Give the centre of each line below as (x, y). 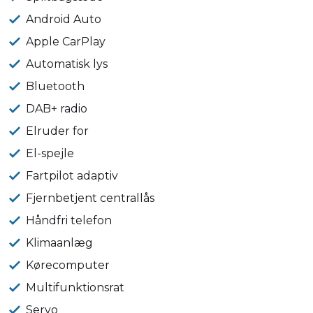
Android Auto (64, 20)
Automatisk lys (67, 64)
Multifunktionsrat (75, 288)
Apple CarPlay (66, 42)
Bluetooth (56, 87)
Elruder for (58, 131)
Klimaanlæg (60, 243)
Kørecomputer (68, 265)
